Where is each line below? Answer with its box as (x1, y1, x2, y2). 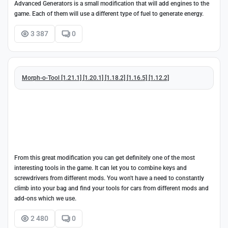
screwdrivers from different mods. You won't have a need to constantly (14, 174, 204, 182)
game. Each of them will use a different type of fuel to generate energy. (14, 10, 204, 18)
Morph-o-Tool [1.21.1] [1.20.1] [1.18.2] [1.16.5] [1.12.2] (22, 74, 169, 81)
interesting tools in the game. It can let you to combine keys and (14, 164, 187, 172)
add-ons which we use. (14, 194, 76, 202)
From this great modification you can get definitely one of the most (14, 154, 195, 161)
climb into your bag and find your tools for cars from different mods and (14, 184, 209, 192)
